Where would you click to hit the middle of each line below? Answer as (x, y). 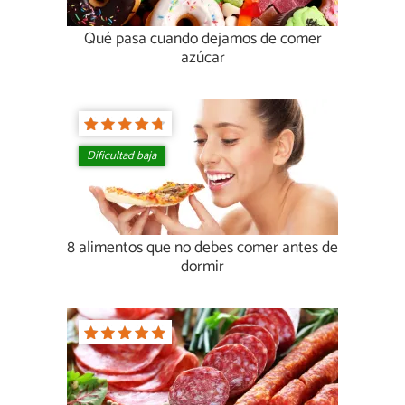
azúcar (202, 59)
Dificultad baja (122, 156)
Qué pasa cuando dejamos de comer (202, 40)
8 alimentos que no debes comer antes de (202, 249)
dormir (202, 268)
